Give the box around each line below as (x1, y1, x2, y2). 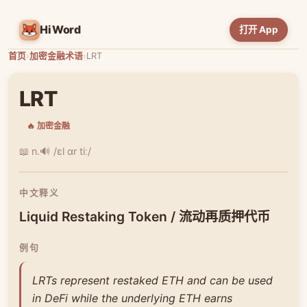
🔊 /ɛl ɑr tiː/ (40, 145, 91, 157)
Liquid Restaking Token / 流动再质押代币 (19, 208, 270, 225)
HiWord (40, 23, 82, 36)
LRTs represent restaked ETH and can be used (32, 273, 273, 287)
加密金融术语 (29, 51, 83, 61)
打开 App (239, 24, 278, 35)
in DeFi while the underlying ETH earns (32, 291, 232, 305)
